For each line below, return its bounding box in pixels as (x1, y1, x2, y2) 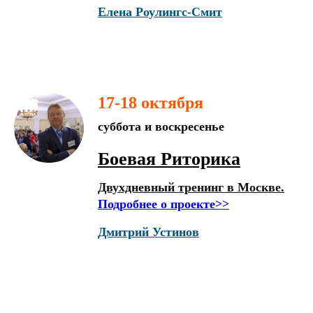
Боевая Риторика (98, 149, 240, 169)
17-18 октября (98, 94, 203, 112)
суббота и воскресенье (98, 119, 224, 133)
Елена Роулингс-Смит (98, 5, 222, 19)
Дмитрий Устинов (98, 225, 199, 239)
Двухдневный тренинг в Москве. (98, 180, 284, 194)
